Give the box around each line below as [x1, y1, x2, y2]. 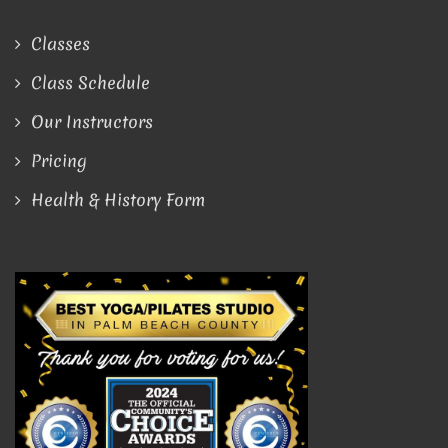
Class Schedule [31, 71, 150, 95]
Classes [31, 32, 90, 56]
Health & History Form [31, 188, 205, 212]
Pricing [31, 149, 87, 173]
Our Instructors [31, 110, 153, 134]
